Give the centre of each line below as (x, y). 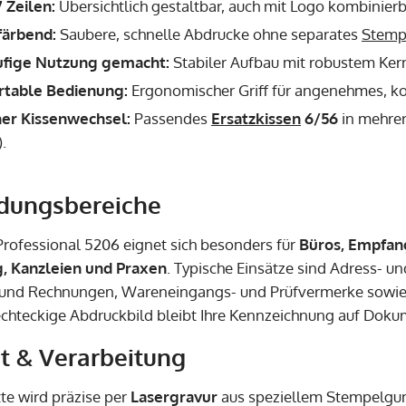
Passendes (171, 118)
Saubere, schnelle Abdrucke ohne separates (209, 34)
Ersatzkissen (256, 118)
